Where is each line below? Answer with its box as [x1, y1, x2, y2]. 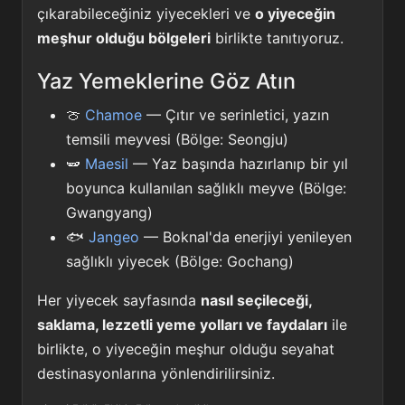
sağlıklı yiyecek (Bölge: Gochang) [66, 251, 294, 270]
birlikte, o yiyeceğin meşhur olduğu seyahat [37, 339, 334, 358]
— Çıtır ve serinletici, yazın [142, 105, 329, 124]
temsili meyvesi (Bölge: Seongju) [66, 129, 288, 148]
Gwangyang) [66, 202, 153, 221]
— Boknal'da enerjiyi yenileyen [139, 227, 352, 246]
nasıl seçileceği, [201, 290, 312, 309]
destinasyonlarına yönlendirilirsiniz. [37, 363, 275, 382]
